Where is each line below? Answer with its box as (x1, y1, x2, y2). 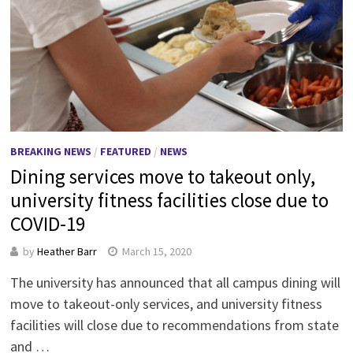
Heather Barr (36, 244, 97, 259)
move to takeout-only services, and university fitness (9, 295, 322, 314)
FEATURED (99, 144, 151, 159)
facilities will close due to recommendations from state (9, 316, 339, 335)
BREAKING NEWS (9, 144, 91, 159)
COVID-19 (9, 211, 85, 237)
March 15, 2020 (121, 244, 191, 259)
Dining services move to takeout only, (9, 164, 315, 190)
